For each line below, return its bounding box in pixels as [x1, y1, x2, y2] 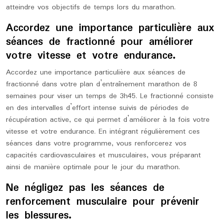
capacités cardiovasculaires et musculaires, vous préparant [6, 149, 201, 161]
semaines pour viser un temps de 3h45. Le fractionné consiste [6, 90, 214, 102]
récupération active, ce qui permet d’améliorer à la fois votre [6, 114, 210, 126]
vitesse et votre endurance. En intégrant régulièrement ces [6, 126, 200, 138]
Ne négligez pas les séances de [6, 180, 164, 196]
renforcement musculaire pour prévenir [6, 193, 199, 210]
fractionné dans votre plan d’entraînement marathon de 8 [6, 78, 197, 90]
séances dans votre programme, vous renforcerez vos [6, 138, 186, 149]
